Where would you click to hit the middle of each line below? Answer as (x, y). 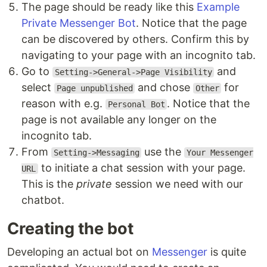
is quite (227, 252)
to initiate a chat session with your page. (142, 168)
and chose (164, 87)
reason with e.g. (63, 103)
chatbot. (43, 200)
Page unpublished (94, 88)
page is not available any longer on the (119, 119)
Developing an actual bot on (80, 252)
